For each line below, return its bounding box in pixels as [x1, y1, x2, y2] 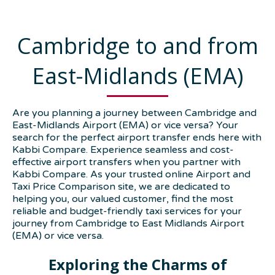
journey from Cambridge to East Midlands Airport [12, 217, 244, 230]
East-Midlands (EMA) [32, 61, 243, 91]
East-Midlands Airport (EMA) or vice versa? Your [12, 119, 238, 132]
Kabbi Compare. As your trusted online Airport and [12, 168, 250, 181]
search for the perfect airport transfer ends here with [12, 131, 261, 144]
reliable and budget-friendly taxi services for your [12, 205, 242, 218]
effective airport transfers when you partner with [12, 156, 241, 169]
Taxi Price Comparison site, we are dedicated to [12, 180, 230, 193]
